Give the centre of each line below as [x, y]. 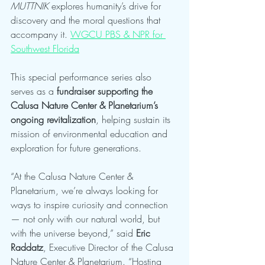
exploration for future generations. [76, 148]
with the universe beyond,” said [73, 233]
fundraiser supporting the [106, 91]
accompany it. [41, 35]
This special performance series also [83, 77]
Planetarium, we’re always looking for [86, 191]
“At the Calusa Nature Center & [73, 177]
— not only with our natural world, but [87, 219]
